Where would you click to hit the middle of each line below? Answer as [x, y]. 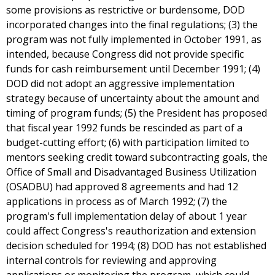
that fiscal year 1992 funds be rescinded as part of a [124, 128]
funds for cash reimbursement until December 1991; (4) [133, 69]
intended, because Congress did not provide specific [125, 54]
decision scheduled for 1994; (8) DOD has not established [136, 246]
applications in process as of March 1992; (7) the [117, 202]
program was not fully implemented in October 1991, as [134, 40]
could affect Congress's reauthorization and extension [131, 231]
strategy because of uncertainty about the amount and [133, 99]
